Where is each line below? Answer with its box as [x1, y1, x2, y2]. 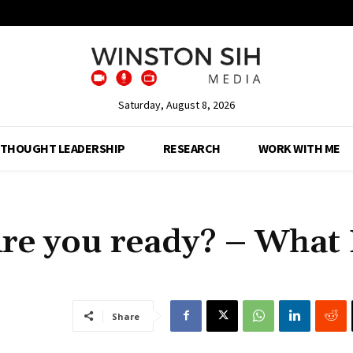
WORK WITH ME [258, 139, 340, 156]
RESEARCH [162, 139, 221, 156]
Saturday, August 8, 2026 [117, 97, 235, 112]
